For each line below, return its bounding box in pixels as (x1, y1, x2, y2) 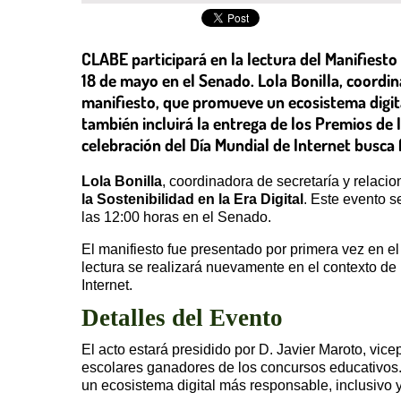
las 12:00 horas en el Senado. (81, 209, 271, 225)
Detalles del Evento (81, 303, 283, 331)
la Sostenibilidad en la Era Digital (81, 191, 303, 207)
